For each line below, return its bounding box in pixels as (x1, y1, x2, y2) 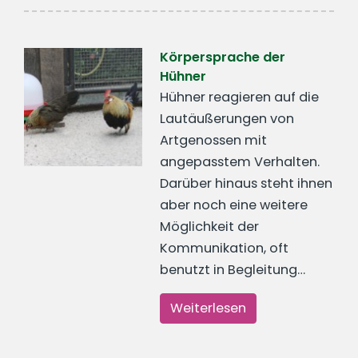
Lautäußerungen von (160, 109, 295, 129)
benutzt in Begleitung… (160, 261, 306, 280)
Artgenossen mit (160, 131, 268, 150)
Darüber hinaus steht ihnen (160, 174, 333, 193)
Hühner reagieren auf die (160, 88, 320, 107)
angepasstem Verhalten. (160, 153, 320, 172)
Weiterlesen (170, 299, 247, 318)
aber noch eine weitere (160, 196, 308, 215)
